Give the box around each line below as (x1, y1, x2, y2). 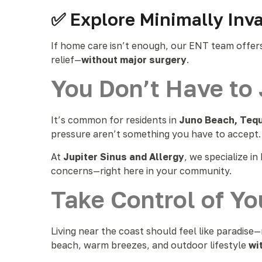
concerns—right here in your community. (51, 165, 232, 177)
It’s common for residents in (51, 114, 179, 126)
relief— (51, 54, 81, 65)
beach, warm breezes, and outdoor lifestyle (51, 239, 249, 251)
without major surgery (81, 54, 187, 65)
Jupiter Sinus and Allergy (63, 151, 184, 163)
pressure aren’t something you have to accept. (51, 128, 261, 140)
